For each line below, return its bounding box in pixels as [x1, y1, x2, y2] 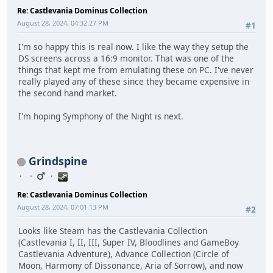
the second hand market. [18, 87, 117, 99]
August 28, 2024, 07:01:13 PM [17, 202, 108, 211]
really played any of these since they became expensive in [18, 76, 249, 88]
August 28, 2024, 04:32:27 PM [17, 18, 108, 27]
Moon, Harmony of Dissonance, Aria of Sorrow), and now [18, 260, 243, 272]
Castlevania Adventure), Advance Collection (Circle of [18, 248, 229, 260]
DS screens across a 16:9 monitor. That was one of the [18, 52, 234, 65]
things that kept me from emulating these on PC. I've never [18, 64, 253, 76]
